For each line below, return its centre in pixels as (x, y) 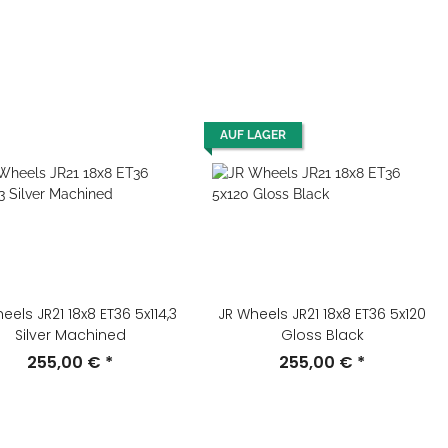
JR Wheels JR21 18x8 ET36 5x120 (322, 314)
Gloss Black (322, 335)
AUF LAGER (253, 135)
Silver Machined (70, 335)
